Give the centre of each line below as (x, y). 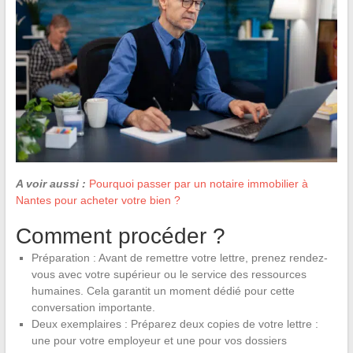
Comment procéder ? (120, 236)
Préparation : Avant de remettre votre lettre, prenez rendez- (179, 257)
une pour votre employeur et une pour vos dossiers (159, 340)
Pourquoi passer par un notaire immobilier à (198, 183)
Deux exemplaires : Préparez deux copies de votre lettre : (175, 323)
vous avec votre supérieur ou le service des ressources (169, 274)
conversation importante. (93, 307)
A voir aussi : (50, 183)
